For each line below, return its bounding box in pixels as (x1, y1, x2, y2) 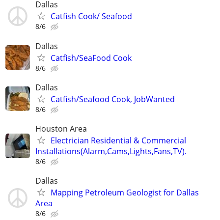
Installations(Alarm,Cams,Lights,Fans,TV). (35, 146, 187, 157)
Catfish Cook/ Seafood (51, 11, 132, 22)
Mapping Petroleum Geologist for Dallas (51, 187, 199, 198)
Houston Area (35, 123, 87, 134)
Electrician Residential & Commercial (51, 135, 186, 146)
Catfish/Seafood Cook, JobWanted (51, 93, 175, 105)
